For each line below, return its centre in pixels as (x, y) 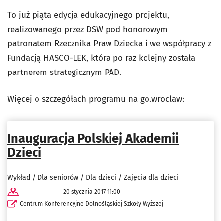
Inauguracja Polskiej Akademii (93, 139)
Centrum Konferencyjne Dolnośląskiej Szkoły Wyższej (92, 204)
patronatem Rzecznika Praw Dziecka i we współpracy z (109, 44)
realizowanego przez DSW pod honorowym (88, 29)
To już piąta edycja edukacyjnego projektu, (88, 15)
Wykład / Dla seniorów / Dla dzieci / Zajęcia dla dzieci (93, 178)
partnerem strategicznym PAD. (64, 72)
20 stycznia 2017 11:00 (92, 192)
